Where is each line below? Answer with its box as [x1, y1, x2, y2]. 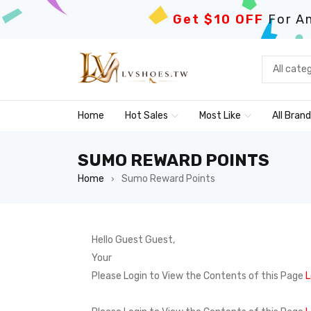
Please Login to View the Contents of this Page [92, 270, 305, 282]
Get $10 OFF [173, 12, 264, 27]
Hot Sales [125, 110, 168, 121]
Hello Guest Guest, [92, 234, 175, 246]
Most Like [199, 110, 241, 121]
